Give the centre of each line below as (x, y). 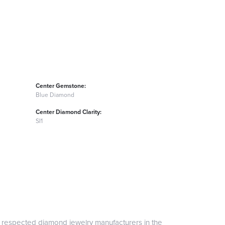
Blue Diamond (55, 95)
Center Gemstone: (61, 86)
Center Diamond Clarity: (69, 112)
